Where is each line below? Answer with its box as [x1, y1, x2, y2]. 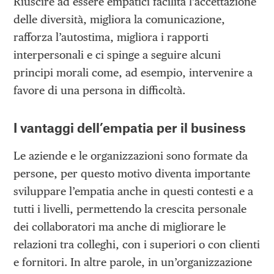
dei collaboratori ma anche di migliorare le [13, 220, 226, 234]
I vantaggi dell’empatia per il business [13, 120, 246, 136]
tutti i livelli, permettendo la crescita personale [13, 202, 247, 216]
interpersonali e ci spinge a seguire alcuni [13, 48, 221, 62]
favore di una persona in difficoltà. [13, 84, 186, 97]
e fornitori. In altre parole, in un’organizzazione [13, 256, 253, 269]
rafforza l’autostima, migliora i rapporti [13, 31, 209, 44]
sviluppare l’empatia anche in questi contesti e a [13, 185, 254, 198]
